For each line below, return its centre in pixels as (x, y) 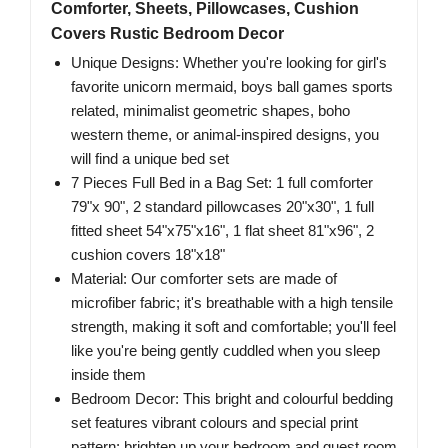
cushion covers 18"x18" (148, 255)
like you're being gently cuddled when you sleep (225, 351)
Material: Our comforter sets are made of (204, 279)
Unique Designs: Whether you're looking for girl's (229, 63)
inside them (108, 375)
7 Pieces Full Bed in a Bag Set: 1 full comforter (222, 183)
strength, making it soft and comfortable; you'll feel (233, 327)
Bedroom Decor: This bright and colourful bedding (232, 399)
